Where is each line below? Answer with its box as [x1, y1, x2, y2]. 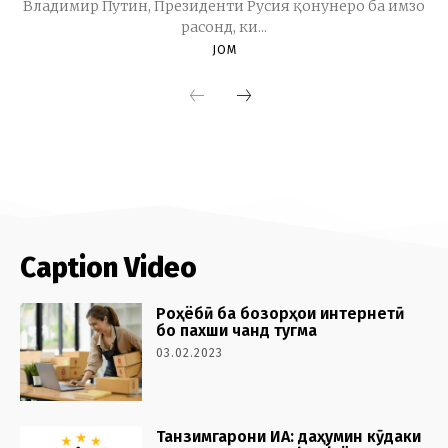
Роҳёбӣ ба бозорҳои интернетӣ [156, 304, 405, 324]
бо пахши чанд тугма [156, 321, 318, 341]
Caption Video [20, 251, 197, 285]
